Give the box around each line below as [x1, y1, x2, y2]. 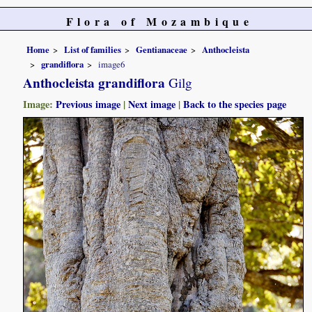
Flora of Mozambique [65, 13, 253, 29]
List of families [64, 42, 122, 56]
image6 [98, 58, 125, 71]
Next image [128, 97, 176, 112]
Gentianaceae [136, 42, 188, 56]
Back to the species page [183, 97, 287, 112]
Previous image [56, 97, 121, 112]
